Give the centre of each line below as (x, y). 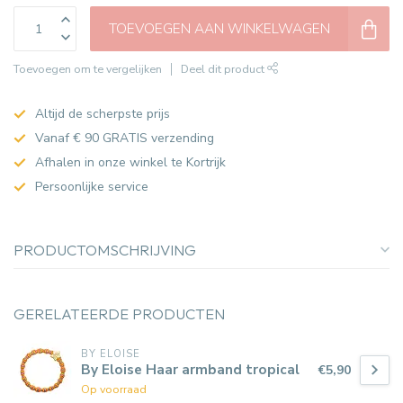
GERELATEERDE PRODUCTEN (119, 314)
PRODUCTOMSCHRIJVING (105, 250)
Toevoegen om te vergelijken (88, 69)
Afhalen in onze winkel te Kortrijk (130, 163)
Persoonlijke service (92, 187)
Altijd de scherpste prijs (103, 114)
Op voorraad (114, 389)
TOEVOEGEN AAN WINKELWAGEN (219, 29)
